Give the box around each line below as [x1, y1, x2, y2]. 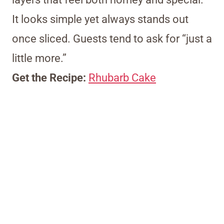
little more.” [12, 51, 66, 64]
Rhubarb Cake [88, 71, 156, 84]
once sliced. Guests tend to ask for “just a [12, 32, 212, 45]
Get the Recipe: [12, 71, 88, 84]
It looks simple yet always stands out [12, 12, 188, 25]
